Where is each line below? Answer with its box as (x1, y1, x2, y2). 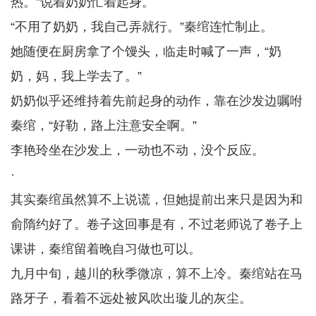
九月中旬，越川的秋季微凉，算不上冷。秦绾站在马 (11, 267, 303, 281)
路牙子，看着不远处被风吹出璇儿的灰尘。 (11, 291, 252, 305)
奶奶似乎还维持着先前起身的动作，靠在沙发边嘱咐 (11, 94, 303, 108)
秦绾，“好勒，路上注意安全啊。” (11, 119, 197, 133)
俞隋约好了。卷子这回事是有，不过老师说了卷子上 (11, 217, 303, 231)
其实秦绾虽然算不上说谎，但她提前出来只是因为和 (11, 193, 303, 207)
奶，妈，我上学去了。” (11, 69, 142, 83)
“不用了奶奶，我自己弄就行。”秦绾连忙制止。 (11, 20, 273, 34)
